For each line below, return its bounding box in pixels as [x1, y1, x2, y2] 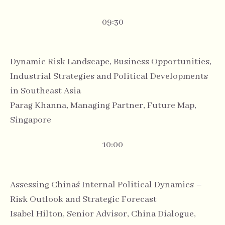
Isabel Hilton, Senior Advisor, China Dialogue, [10, 208, 196, 219]
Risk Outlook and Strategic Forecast [10, 193, 157, 205]
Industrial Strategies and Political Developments [10, 71, 208, 82]
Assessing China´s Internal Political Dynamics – [10, 179, 202, 190]
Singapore [10, 115, 51, 126]
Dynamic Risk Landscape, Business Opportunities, [10, 56, 211, 68]
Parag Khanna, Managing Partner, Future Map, [10, 100, 196, 111]
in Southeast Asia [10, 85, 81, 97]
